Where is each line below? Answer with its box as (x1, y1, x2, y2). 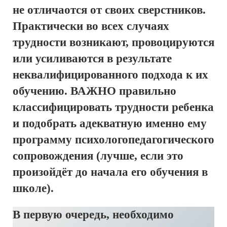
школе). (13, 182, 54, 195)
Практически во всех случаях (13, 20, 169, 32)
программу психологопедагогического (13, 133, 214, 146)
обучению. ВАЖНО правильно (13, 85, 176, 97)
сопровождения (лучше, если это (13, 149, 183, 162)
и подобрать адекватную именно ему (13, 117, 207, 130)
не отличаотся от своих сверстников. (13, 4, 206, 16)
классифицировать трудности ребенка (13, 101, 214, 113)
